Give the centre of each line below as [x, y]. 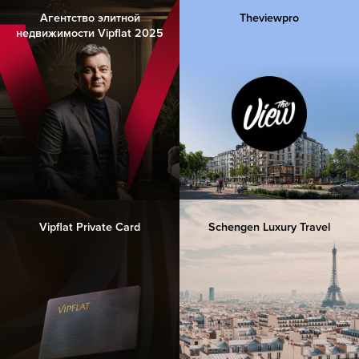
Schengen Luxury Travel [269, 227]
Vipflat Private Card [90, 227]
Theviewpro [269, 18]
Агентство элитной [90, 18]
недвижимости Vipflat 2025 [90, 33]
